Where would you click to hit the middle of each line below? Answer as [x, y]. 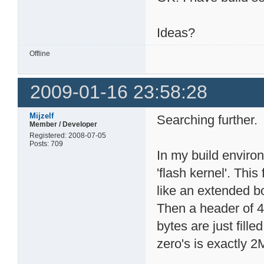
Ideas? [176, 32]
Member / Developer [64, 124]
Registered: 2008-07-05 [68, 135]
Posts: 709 [47, 143]
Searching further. [207, 120]
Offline [40, 53]
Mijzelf [42, 115]
